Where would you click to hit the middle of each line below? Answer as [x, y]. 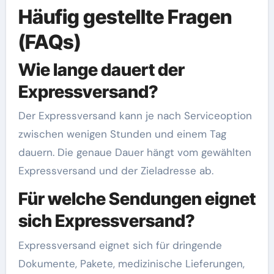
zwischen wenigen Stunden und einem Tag [122, 134]
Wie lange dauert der [101, 69]
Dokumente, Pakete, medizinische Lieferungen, [131, 263]
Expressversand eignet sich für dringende [120, 245]
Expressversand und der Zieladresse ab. [116, 171]
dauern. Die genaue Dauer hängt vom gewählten [135, 152]
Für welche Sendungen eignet [137, 199]
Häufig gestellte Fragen [125, 17]
